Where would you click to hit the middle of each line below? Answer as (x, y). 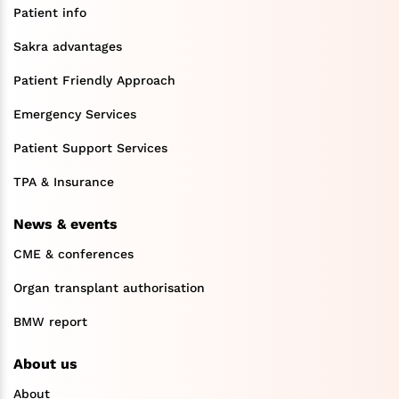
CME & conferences (73, 254)
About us (45, 364)
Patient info (50, 13)
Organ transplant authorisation (109, 288)
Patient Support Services (90, 148)
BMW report (50, 322)
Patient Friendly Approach (94, 81)
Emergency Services (75, 114)
